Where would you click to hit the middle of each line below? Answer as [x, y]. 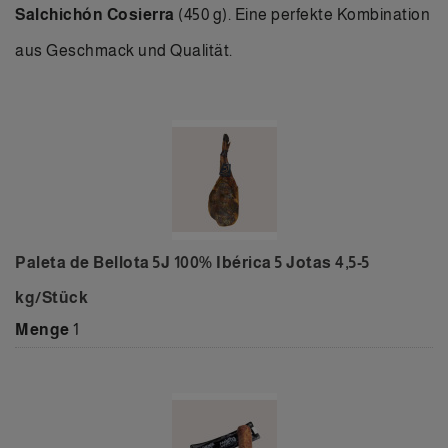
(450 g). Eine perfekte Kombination [302, 14]
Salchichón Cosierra [95, 14]
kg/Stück [51, 297]
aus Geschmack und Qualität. [124, 50]
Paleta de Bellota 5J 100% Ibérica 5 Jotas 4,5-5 [192, 262]
